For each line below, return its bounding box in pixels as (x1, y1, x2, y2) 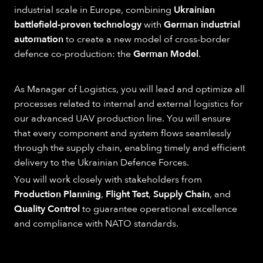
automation (14, 33, 63, 46)
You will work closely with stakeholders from (14, 173, 202, 187)
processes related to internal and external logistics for (14, 97, 243, 111)
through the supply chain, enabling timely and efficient (14, 141, 245, 155)
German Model (133, 48, 198, 61)
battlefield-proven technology (14, 18, 141, 32)
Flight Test (106, 188, 149, 201)
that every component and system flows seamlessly (14, 127, 231, 140)
